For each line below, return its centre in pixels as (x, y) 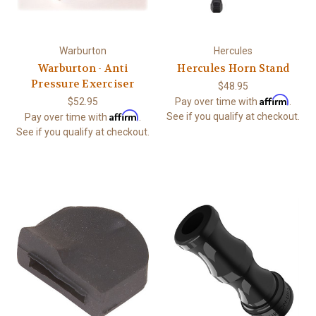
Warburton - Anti (83, 69)
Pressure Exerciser (83, 84)
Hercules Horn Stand (233, 69)
